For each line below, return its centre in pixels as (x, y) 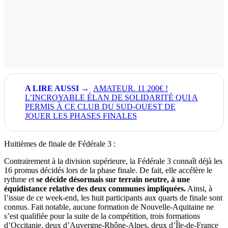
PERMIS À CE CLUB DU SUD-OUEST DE (100, 106)
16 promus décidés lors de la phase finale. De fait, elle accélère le (108, 170)
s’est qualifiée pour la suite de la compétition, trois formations (102, 216)
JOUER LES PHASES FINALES (81, 116)
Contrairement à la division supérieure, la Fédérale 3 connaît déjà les (113, 161)
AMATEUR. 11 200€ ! (131, 88)
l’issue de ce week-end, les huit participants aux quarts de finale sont (113, 197)
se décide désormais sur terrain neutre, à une (113, 179)
